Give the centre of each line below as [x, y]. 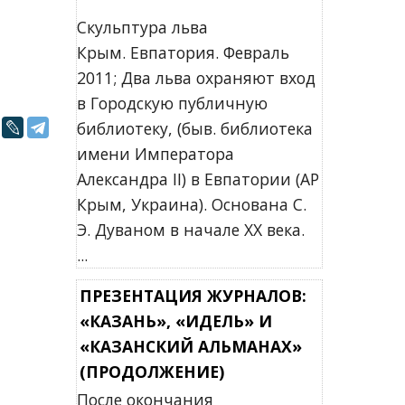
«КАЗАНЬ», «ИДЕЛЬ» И [175, 321]
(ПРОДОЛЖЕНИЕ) [151, 372]
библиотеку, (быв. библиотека [194, 128]
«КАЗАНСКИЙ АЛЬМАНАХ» [190, 346]
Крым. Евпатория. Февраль [183, 52]
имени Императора [155, 154]
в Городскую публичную [172, 103]
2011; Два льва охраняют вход [196, 78]
